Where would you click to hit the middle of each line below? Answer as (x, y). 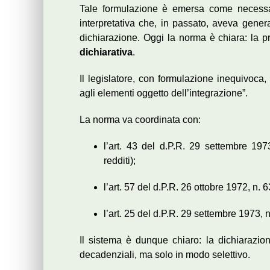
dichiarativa (106, 52)
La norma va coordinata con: (140, 120)
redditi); (120, 161)
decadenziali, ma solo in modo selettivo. (165, 255)
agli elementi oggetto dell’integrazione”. (164, 93)
